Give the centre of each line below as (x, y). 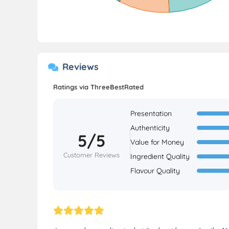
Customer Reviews (91, 155)
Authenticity (150, 128)
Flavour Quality (155, 171)
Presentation (151, 113)
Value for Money (157, 142)
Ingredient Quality (160, 156)
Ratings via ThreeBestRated (98, 87)
